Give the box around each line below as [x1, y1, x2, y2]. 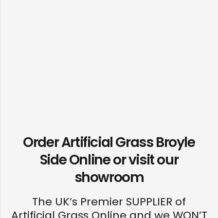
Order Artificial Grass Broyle [23, 133, 195, 152]
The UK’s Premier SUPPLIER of [32, 194, 186, 210]
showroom [74, 168, 144, 187]
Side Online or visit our [39, 150, 179, 170]
